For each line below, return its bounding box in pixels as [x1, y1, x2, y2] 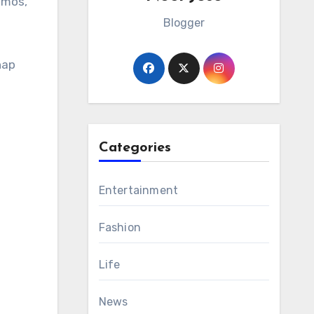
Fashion [98, 221, 141, 234]
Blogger [163, 16, 205, 29]
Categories [98, 141, 171, 155]
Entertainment [98, 184, 179, 197]
